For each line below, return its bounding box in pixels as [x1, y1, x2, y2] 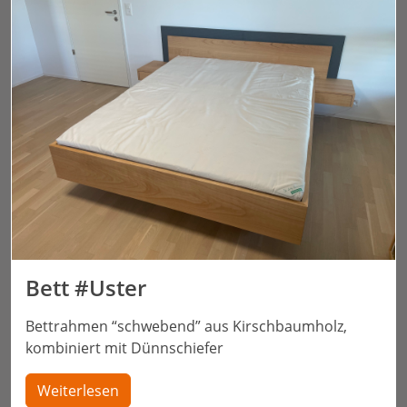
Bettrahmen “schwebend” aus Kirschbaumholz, [25, 315, 347, 336]
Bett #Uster [25, 272, 146, 303]
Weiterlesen [37, 380, 119, 401]
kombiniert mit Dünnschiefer [25, 337, 223, 358]
